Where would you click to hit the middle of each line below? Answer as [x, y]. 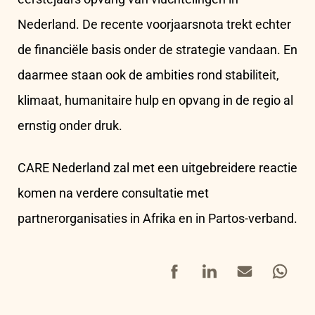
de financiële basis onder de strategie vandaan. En [157, 50]
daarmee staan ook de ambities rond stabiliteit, [148, 75]
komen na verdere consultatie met [113, 193]
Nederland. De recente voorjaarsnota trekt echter [154, 25]
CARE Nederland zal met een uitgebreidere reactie [157, 168]
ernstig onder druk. [70, 126]
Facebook [184, 264]
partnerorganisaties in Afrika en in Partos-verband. [157, 219]
